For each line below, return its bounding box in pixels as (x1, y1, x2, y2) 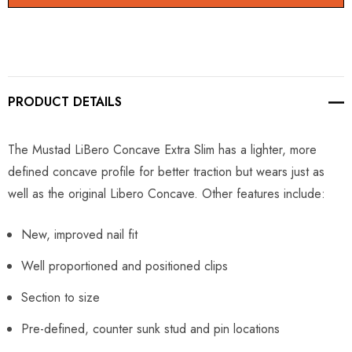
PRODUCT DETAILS (8, 93, 122, 111)
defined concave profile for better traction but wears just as (8, 163, 324, 181)
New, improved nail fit (21, 225, 137, 244)
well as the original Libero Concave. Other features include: (8, 185, 325, 203)
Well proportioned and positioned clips (21, 257, 228, 275)
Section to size (21, 288, 100, 306)
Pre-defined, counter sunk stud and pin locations (21, 320, 288, 338)
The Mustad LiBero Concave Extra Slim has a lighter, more (8, 141, 317, 159)
